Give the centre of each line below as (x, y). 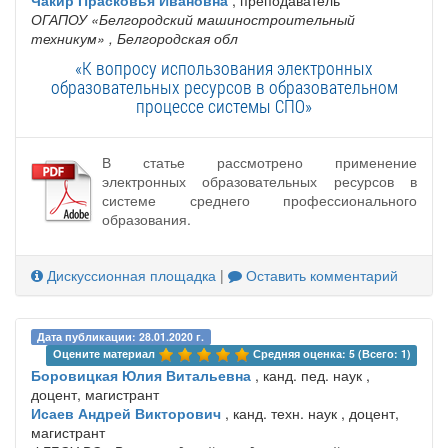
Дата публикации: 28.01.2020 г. (121, 336)
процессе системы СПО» (224, 106)
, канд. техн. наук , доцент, (310, 412)
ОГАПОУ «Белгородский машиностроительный (193, 19)
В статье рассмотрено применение (259, 162)
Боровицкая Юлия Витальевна (141, 374)
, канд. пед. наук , (310, 374)
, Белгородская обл (173, 38)
